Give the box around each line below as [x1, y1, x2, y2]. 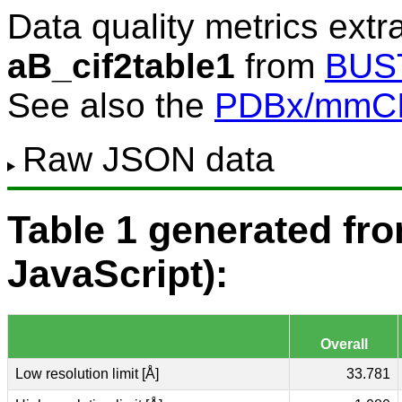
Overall [319, 336, 368, 352]
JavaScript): [7, 251, 228, 295]
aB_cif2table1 [7, 47, 235, 85]
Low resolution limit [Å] [15, 365, 159, 381]
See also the [7, 86, 214, 125]
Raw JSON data [22, 140, 275, 179]
